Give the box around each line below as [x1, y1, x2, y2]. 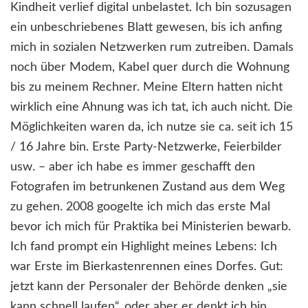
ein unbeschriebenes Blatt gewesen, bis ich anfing [10, 21, 282, 34]
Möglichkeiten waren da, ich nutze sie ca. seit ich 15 [10, 121, 293, 134]
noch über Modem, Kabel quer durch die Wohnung [10, 61, 289, 74]
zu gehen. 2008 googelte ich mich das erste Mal [10, 201, 270, 214]
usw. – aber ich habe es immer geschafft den [10, 161, 255, 174]
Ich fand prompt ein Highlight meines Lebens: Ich [10, 241, 277, 254]
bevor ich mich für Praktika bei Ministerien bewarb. [10, 221, 291, 234]
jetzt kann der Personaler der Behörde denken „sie [10, 280, 287, 294]
